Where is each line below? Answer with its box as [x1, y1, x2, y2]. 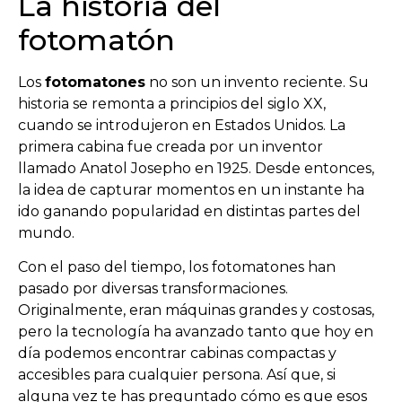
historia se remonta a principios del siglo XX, [18, 94, 326, 112]
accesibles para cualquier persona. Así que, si [18, 365, 336, 383]
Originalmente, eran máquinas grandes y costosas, [18, 301, 374, 319]
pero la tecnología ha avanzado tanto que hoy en [18, 322, 373, 340]
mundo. [18, 223, 74, 241]
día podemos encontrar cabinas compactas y [18, 344, 336, 362]
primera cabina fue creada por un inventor [18, 137, 323, 155]
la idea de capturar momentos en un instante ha [18, 180, 364, 198]
